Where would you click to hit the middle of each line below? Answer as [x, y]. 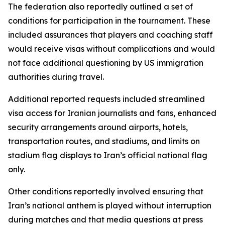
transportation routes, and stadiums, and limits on [104, 141]
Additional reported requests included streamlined [106, 99]
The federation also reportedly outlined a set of [100, 7]
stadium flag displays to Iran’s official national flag [108, 155]
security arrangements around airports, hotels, [98, 127]
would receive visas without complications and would [111, 49]
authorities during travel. [56, 77]
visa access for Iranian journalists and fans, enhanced [112, 113]
